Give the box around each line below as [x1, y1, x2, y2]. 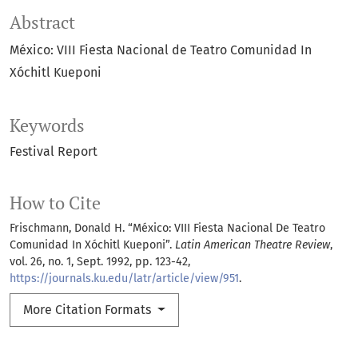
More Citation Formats [23, 302, 154, 318]
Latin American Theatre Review [175, 238, 330, 253]
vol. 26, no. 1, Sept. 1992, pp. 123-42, [10, 255, 190, 269]
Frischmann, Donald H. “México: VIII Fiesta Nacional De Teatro [10, 221, 325, 236]
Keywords [10, 114, 85, 137]
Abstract [10, 11, 75, 34]
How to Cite [10, 192, 101, 215]
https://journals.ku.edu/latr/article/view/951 [10, 272, 239, 286]
